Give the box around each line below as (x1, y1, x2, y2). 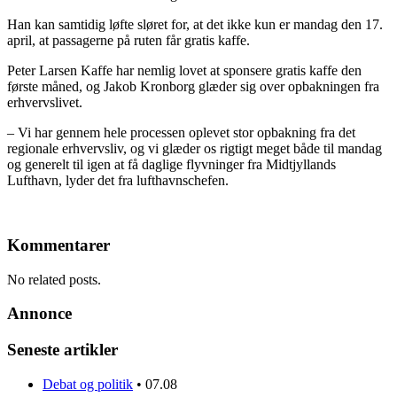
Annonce (7, 304, 72, 323)
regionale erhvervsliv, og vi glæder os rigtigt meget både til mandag (7, 141, 382, 157)
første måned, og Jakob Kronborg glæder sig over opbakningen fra (7, 79, 379, 95)
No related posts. (7, 271, 101, 287)
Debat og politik (43, 376, 133, 392)
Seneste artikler (7, 340, 118, 360)
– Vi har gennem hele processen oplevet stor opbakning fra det (7, 125, 355, 141)
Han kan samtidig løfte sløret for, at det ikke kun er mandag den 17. (7, 17, 383, 33)
